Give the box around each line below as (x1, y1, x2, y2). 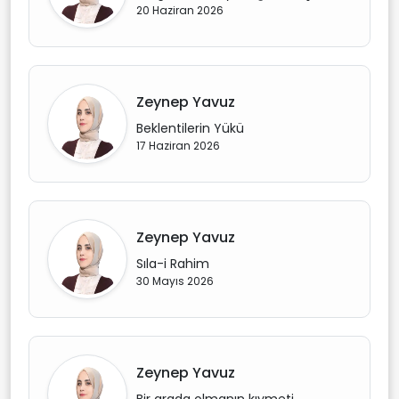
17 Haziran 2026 (136, 138, 220, 153)
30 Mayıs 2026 (136, 273, 214, 289)
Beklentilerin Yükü (136, 119, 244, 137)
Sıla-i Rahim (136, 255, 209, 273)
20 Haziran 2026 (136, 3, 224, 18)
